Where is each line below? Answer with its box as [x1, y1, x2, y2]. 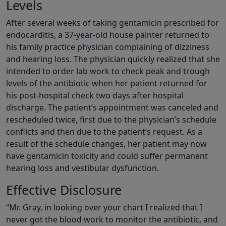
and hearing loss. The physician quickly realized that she [6, 53, 220, 65]
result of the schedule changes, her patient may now [6, 138, 207, 150]
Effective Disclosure [6, 181, 122, 199]
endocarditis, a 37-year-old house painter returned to [6, 29, 209, 41]
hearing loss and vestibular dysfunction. [6, 162, 159, 174]
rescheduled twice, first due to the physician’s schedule [6, 114, 216, 126]
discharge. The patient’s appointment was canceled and [6, 102, 218, 114]
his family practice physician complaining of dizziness [6, 41, 209, 53]
